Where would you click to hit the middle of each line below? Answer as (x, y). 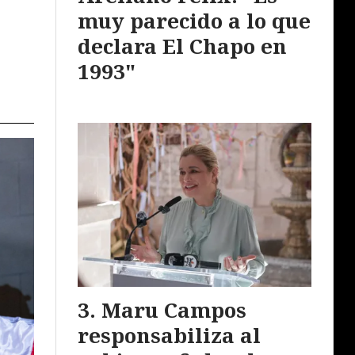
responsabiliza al (169, 335)
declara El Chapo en (182, 46)
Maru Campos (174, 309)
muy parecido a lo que (194, 21)
